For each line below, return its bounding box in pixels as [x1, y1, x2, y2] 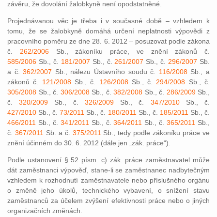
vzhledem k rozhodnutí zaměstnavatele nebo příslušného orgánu [7, 176, 210, 184]
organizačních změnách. [7, 207, 82, 215]
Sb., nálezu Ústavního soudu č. [52, 68, 159, 76]
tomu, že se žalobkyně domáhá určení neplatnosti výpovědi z [7, 27, 210, 35]
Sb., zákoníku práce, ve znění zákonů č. [48, 47, 210, 55]
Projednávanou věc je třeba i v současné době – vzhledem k [7, 17, 210, 25]
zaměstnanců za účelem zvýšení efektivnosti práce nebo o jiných [7, 197, 210, 204]
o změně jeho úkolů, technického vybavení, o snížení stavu [7, 186, 210, 194]
